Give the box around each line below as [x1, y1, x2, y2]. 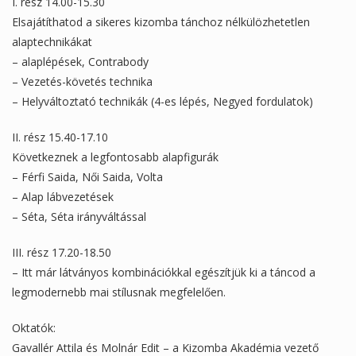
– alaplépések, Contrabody [12, 53, 149, 69]
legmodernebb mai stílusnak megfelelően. [12, 284, 226, 300]
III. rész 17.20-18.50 [12, 244, 111, 260]
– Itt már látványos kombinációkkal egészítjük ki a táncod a [12, 264, 315, 280]
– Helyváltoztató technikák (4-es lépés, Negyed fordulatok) [12, 93, 313, 109]
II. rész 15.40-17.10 [12, 129, 108, 145]
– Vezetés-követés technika [12, 73, 153, 89]
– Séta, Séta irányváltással [12, 208, 146, 224]
